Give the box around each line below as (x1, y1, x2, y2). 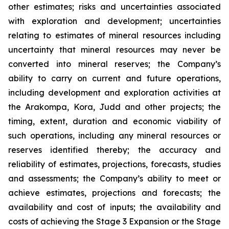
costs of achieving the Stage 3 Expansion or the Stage (8, 216, 221, 226)
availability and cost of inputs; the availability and (8, 202, 221, 212)
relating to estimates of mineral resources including (8, 30, 221, 40)
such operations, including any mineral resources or (8, 130, 221, 141)
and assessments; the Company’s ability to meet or (8, 173, 221, 184)
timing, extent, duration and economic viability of (8, 116, 221, 126)
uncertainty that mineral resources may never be (8, 44, 221, 55)
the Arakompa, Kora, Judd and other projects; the (8, 102, 221, 112)
